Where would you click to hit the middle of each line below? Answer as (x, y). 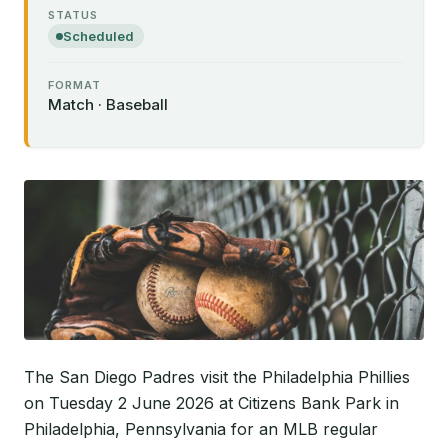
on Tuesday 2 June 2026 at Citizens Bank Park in (211, 403)
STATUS (73, 14)
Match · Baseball (108, 104)
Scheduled (98, 36)
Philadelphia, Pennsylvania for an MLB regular (201, 429)
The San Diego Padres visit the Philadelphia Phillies (217, 377)
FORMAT (74, 85)
